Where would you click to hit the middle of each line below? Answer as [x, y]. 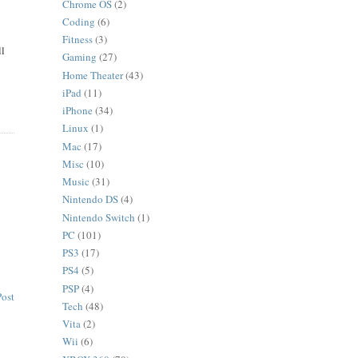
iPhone [78, 111]
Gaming [80, 57]
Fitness [78, 40]
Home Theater [93, 75]
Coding [79, 21]
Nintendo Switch [99, 217]
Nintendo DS [91, 199]
